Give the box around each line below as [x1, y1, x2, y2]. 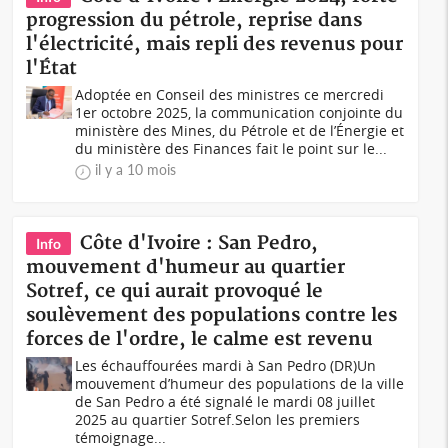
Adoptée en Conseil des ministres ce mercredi [75, 85, 385, 104]
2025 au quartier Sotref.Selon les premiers [75, 410, 361, 429]
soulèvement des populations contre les [26, 304, 398, 327]
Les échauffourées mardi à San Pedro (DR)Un [75, 356, 377, 375]
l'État [26, 57, 78, 80]
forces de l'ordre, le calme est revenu [26, 328, 374, 351]
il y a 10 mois [95, 161, 177, 178]
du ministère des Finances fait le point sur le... [75, 139, 388, 158]
